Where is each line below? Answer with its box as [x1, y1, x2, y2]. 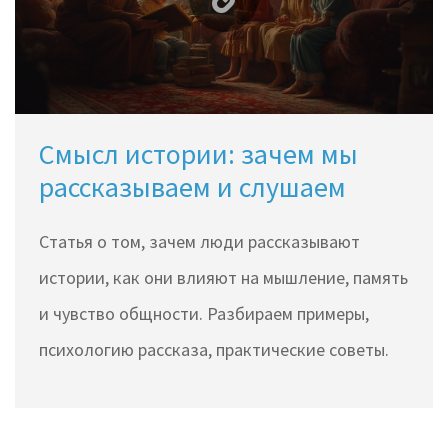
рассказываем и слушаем [39, 169, 346, 206]
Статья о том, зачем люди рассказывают [39, 230, 360, 254]
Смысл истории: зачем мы [39, 136, 358, 173]
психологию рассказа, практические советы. [39, 338, 389, 362]
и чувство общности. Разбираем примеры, [39, 302, 369, 326]
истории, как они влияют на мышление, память [39, 266, 408, 290]
